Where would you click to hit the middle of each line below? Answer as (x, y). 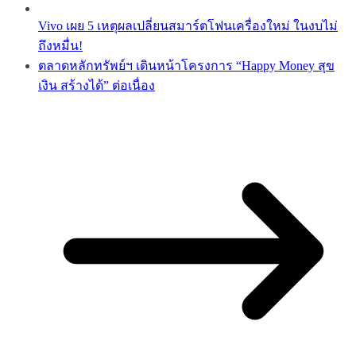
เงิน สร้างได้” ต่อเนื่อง (97, 85)
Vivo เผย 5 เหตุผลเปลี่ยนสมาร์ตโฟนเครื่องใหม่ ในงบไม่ (188, 25)
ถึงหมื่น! (60, 45)
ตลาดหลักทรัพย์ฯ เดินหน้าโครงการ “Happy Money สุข (186, 65)
